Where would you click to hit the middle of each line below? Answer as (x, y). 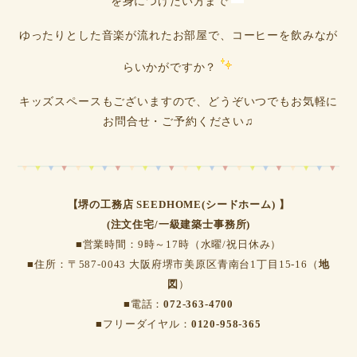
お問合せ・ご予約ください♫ (178, 121)
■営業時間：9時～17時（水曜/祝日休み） (178, 244)
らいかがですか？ (170, 68)
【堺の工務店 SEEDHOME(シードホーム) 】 (178, 204)
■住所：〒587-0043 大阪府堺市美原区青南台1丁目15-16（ (173, 264)
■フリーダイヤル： (143, 324)
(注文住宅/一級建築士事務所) (178, 224)
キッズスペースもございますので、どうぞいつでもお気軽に (178, 101)
